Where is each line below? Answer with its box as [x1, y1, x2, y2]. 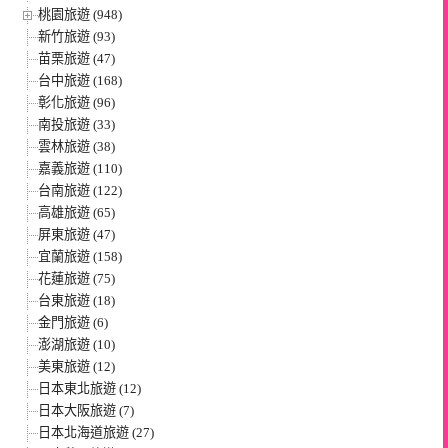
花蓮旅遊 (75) [38, 270, 115, 286]
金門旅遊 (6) [38, 314, 108, 330]
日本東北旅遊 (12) [38, 380, 141, 396]
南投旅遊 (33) [38, 116, 115, 132]
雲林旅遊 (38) [38, 138, 115, 154]
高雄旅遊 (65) [38, 204, 115, 220]
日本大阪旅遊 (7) [38, 402, 134, 418]
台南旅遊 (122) [38, 182, 122, 198]
